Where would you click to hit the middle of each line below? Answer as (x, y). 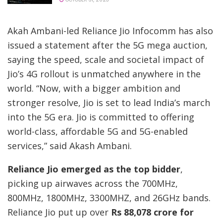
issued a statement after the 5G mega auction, (108, 45)
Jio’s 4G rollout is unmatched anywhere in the (104, 74)
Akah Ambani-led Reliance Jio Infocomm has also (110, 31)
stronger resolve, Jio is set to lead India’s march (109, 103)
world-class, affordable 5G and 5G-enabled (98, 132)
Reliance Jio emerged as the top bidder (94, 169)
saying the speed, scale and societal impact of (106, 60)
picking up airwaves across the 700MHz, (93, 184)
